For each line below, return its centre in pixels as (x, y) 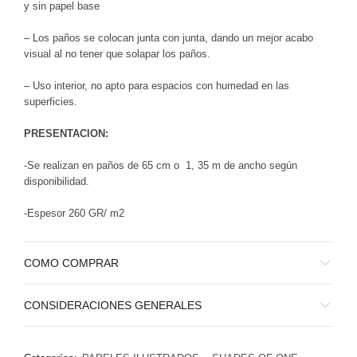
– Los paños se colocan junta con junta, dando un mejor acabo (169, 37)
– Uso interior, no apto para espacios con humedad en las (157, 85)
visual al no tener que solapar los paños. (117, 53)
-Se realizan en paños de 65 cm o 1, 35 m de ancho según (161, 165)
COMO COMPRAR (71, 263)
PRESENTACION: (66, 133)
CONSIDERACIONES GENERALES (113, 305)
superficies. (51, 101)
